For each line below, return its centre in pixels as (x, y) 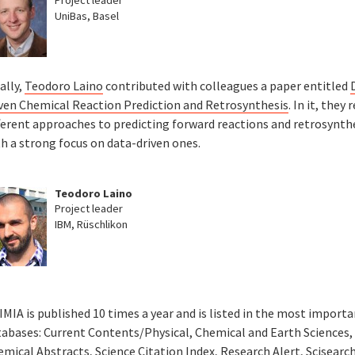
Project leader (89, 209)
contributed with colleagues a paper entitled (227, 85)
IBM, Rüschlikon (92, 225)
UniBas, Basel (87, 15)
